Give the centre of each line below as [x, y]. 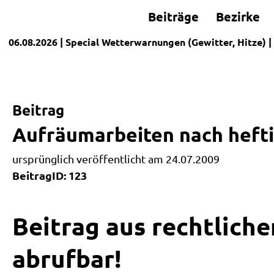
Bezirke [238, 17]
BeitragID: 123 [50, 175]
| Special [80, 42]
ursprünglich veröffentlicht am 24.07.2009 [116, 159]
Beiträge [173, 17]
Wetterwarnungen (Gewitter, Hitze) [184, 42]
